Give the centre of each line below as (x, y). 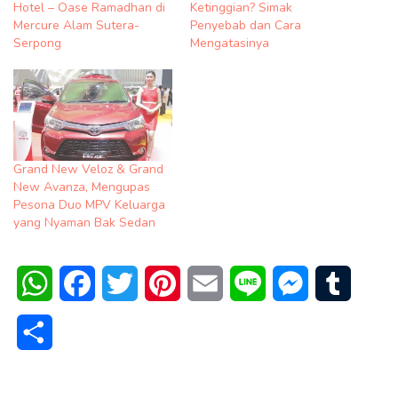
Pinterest (209, 283)
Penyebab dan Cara (246, 26)
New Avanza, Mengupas (82, 187)
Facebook (125, 283)
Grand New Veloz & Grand (88, 169)
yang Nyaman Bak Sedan (84, 222)
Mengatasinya (230, 44)
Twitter (160, 283)
